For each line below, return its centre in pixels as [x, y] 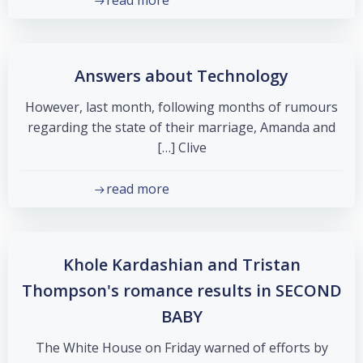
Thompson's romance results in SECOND [181, 290]
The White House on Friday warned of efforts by [181, 348]
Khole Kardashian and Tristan [181, 265]
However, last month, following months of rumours [181, 107]
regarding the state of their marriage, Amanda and [181, 127]
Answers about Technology [181, 76]
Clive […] [192, 147]
